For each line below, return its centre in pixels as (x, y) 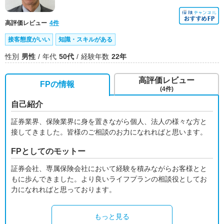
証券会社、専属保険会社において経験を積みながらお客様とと (109, 168)
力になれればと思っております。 (63, 189)
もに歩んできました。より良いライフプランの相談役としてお (109, 179)
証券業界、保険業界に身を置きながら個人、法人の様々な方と (109, 121)
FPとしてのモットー (48, 151)
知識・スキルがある (85, 39)
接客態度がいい (29, 39)
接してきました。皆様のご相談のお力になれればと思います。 (109, 132)
